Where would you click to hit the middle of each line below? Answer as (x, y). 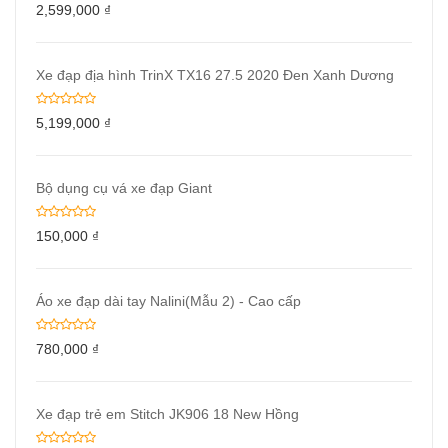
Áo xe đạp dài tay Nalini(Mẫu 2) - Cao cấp (168, 301)
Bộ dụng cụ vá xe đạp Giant (124, 188)
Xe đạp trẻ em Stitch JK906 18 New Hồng (167, 414)
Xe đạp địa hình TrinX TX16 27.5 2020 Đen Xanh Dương (215, 75)
